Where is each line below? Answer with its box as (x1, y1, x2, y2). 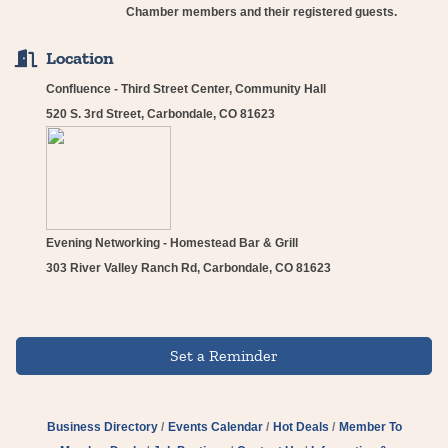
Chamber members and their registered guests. (126, 4, 397, 19)
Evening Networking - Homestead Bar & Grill (46, 235, 298, 250)
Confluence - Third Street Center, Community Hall (46, 81, 326, 96)
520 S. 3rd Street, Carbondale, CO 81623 (46, 106, 275, 121)
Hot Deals (272, 419, 329, 434)
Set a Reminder (170, 345, 278, 365)
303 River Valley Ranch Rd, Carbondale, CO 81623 (46, 260, 331, 275)
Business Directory (46, 419, 158, 434)
